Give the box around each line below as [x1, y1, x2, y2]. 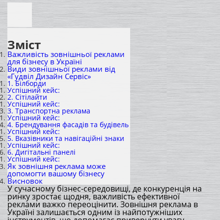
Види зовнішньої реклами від [7, 64, 115, 74]
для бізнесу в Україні [7, 56, 82, 67]
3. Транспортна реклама [7, 106, 90, 115]
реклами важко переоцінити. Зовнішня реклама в [7, 199, 198, 210]
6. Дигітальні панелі [7, 147, 76, 157]
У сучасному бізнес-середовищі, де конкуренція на [7, 183, 202, 194]
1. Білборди [7, 79, 46, 88]
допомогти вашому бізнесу [7, 168, 105, 179]
